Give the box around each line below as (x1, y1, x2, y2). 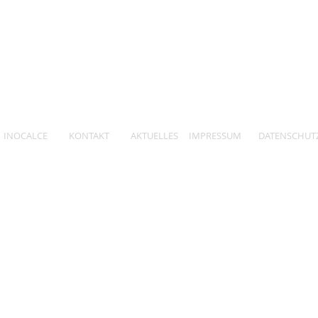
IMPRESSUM (189, 129, 241, 142)
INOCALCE (4, 129, 48, 142)
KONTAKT (69, 129, 109, 142)
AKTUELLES (131, 129, 178, 142)
